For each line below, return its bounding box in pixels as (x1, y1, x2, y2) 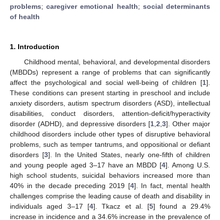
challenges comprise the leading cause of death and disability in (10, 192, 210, 200)
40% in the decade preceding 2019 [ (10, 181, 130, 190)
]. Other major (166, 119, 210, 128)
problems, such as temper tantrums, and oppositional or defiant (10, 140, 210, 148)
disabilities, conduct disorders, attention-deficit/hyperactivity (10, 109, 210, 117)
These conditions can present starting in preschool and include (10, 88, 210, 97)
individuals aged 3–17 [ (10, 202, 89, 210)
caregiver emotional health (46, 2, 138, 10)
